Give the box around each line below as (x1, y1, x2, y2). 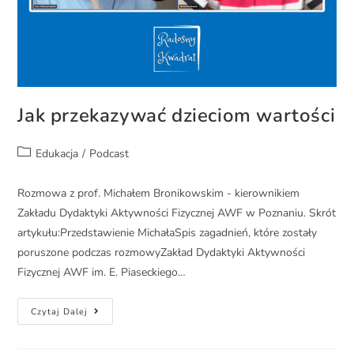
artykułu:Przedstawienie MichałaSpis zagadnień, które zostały (17, 225, 318, 241)
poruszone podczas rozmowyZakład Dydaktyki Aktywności (17, 245, 306, 261)
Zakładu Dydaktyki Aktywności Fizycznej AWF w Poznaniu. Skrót (17, 205, 337, 221)
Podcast (89, 146, 130, 162)
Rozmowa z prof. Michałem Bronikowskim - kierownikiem (17, 186, 300, 201)
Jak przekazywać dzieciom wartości (17, 103, 336, 129)
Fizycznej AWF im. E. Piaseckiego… (17, 265, 186, 281)
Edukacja (36, 146, 79, 162)
